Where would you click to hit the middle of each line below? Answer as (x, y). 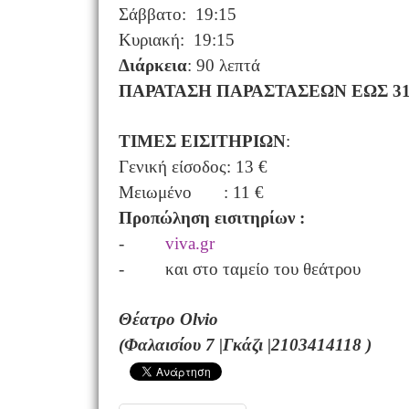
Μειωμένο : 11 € (191, 192)
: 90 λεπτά (223, 65)
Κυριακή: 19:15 (176, 40)
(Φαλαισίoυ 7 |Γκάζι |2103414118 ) (245, 345)
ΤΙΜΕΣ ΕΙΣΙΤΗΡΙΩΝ (202, 141)
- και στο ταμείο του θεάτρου (239, 269)
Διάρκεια (152, 65)
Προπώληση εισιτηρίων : (211, 218)
